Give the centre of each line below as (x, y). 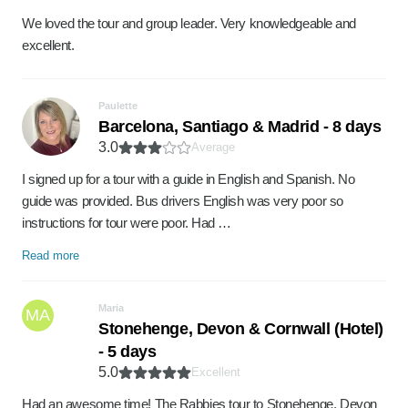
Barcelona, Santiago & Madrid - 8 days (240, 127)
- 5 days (127, 352)
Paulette (118, 106)
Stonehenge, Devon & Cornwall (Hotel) (241, 329)
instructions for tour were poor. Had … (127, 223)
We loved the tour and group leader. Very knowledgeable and (189, 23)
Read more (51, 255)
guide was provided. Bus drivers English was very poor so (183, 201)
